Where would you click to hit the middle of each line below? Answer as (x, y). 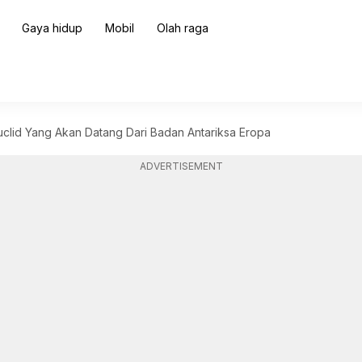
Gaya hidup (52, 28)
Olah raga (182, 28)
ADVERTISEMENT (181, 166)
